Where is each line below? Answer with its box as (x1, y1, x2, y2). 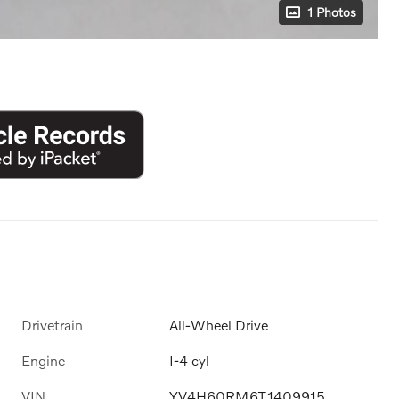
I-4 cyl (169, 352, 210, 370)
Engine (21, 352, 65, 370)
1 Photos (307, 4, 356, 20)
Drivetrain (21, 316, 83, 334)
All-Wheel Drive (169, 316, 269, 334)
